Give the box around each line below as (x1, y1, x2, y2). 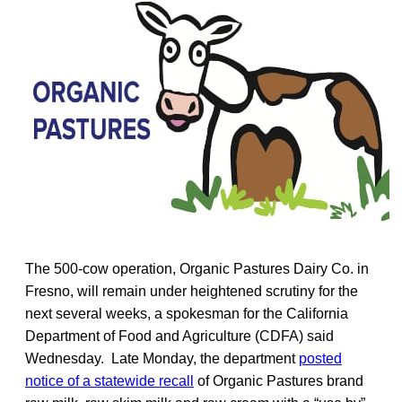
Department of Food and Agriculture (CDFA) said (25, 328, 334, 344)
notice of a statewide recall (25, 372, 194, 389)
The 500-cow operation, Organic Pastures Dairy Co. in (25, 260, 369, 276)
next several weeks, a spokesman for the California (25, 305, 348, 321)
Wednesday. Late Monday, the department (25, 350, 299, 366)
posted (299, 350, 342, 366)
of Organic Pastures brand (194, 372, 363, 389)
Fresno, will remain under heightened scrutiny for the (25, 283, 358, 299)
